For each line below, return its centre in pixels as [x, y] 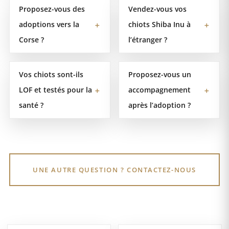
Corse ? [31, 40]
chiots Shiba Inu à [159, 25]
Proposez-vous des [52, 9]
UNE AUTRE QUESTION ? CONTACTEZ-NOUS [114, 170]
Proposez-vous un [160, 75]
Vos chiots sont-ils [51, 75]
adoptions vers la [49, 25]
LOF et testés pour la [55, 90]
